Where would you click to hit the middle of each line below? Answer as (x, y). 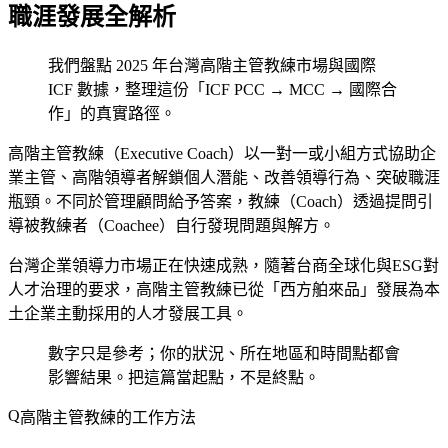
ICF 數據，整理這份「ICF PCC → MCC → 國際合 (222, 89)
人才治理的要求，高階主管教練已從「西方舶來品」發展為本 (224, 289)
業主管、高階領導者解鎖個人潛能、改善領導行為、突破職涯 (224, 177)
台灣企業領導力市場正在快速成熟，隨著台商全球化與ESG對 (223, 265)
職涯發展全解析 (92, 16)
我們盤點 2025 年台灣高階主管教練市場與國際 (212, 65)
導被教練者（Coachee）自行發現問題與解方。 (171, 225)
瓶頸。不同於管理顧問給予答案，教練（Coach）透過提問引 (220, 201)
